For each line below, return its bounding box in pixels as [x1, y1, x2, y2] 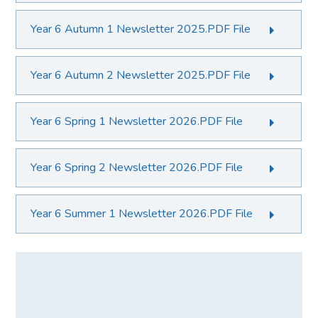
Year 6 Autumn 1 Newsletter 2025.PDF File [31, 21, 251, 37]
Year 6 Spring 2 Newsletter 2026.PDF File [31, 160, 243, 175]
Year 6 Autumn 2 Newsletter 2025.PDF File [31, 67, 251, 83]
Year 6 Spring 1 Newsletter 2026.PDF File [31, 114, 243, 129]
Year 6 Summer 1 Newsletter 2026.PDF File [31, 206, 253, 221]
